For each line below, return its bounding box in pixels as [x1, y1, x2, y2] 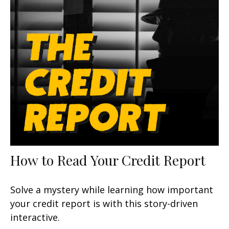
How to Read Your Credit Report [10, 150, 205, 169]
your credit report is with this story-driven [10, 197, 198, 210]
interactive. [10, 211, 60, 223]
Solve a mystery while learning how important [10, 183, 213, 196]
